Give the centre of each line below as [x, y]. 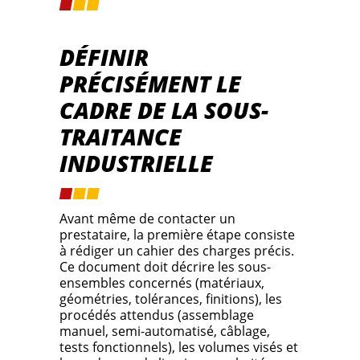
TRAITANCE [121, 137]
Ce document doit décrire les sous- [165, 267]
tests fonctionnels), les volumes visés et [179, 348]
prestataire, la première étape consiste [177, 235]
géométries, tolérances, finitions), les [171, 299]
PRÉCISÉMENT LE [150, 84]
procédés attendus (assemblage [157, 315]
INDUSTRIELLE [136, 164]
